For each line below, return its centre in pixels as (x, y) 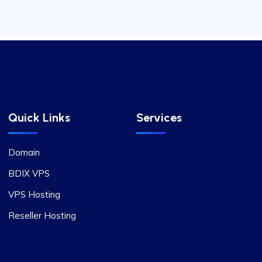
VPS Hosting (34, 194)
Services (159, 118)
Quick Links (39, 118)
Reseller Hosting (42, 216)
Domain (24, 152)
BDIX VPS (29, 173)
